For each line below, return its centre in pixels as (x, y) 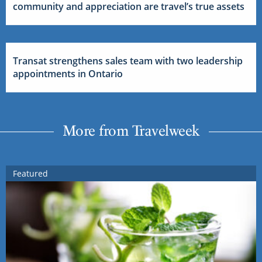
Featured (30, 173)
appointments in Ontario (68, 73)
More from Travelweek (131, 130)
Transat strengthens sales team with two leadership (128, 61)
